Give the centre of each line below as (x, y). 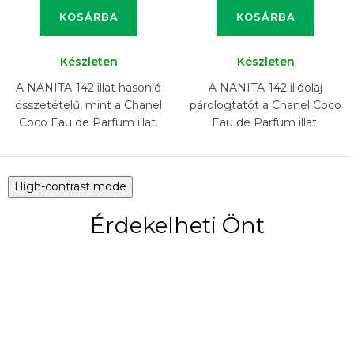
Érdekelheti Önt (177, 226)
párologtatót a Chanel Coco (265, 105)
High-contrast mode (70, 187)
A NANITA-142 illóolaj (265, 88)
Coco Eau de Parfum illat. (88, 123)
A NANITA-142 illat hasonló (88, 88)
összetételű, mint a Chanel (88, 105)
